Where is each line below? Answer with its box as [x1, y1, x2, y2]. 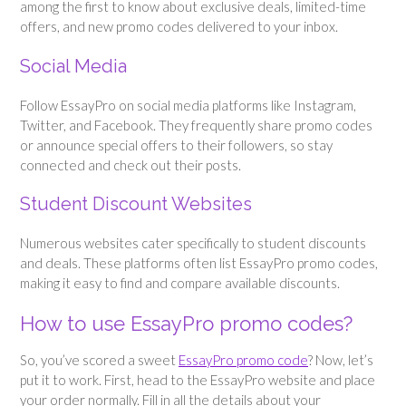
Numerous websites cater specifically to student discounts [20, 235, 366, 252]
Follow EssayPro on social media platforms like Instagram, [20, 96, 356, 113]
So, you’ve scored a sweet [20, 351, 179, 368]
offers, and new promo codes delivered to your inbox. [20, 18, 338, 35]
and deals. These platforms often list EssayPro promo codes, [20, 255, 378, 272]
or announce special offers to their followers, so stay [20, 136, 333, 153]
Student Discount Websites [20, 193, 252, 216]
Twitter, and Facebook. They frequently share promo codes [20, 116, 372, 133]
